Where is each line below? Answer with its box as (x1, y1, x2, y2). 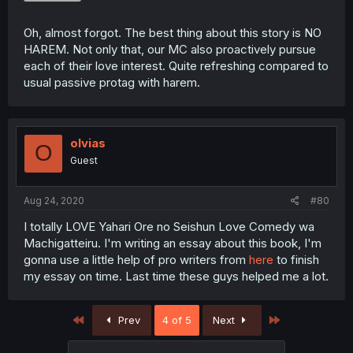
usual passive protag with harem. (24, 74, 200, 90)
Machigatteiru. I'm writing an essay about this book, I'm (24, 236, 321, 251)
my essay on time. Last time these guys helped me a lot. (24, 269, 329, 284)
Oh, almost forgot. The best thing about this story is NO (24, 24, 321, 40)
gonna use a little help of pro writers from (24, 252, 249, 267)
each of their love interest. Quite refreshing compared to (24, 58, 329, 73)
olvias (70, 135, 106, 150)
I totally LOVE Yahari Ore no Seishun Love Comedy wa (24, 219, 314, 234)
